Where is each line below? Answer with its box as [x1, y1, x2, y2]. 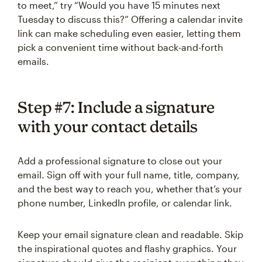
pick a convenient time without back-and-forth [18, 42, 223, 53]
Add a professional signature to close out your [18, 155, 222, 166]
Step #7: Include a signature [18, 98, 215, 116]
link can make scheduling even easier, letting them [18, 27, 241, 39]
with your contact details [18, 117, 198, 136]
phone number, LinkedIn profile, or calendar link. [18, 197, 232, 208]
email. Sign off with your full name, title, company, [18, 169, 240, 180]
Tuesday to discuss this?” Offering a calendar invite [18, 13, 243, 25]
